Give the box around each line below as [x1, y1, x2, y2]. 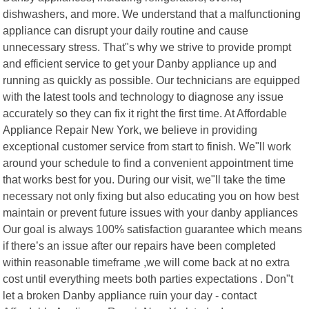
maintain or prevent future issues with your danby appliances [3, 206, 299, 219]
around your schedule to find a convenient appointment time [3, 156, 295, 169]
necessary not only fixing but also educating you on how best [3, 189, 299, 202]
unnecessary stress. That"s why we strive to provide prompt [3, 40, 292, 53]
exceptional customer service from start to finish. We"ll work [3, 139, 292, 152]
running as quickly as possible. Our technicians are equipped [3, 73, 301, 86]
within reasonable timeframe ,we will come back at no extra [3, 255, 290, 268]
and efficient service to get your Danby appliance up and [3, 57, 277, 70]
